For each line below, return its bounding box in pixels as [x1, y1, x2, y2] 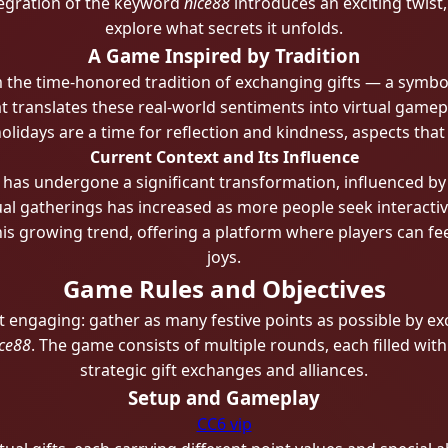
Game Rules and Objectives [62, 272, 386, 305]
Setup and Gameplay [128, 385, 320, 410]
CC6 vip [196, 413, 252, 435]
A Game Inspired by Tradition [88, 43, 360, 68]
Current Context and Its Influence [89, 146, 359, 168]
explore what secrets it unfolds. [105, 17, 343, 39]
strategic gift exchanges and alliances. [80, 359, 368, 381]
